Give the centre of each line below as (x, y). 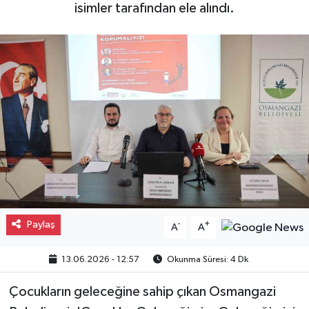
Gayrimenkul (73, 24)
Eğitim (56, 95)
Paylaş (41, 224)
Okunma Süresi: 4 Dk (207, 259)
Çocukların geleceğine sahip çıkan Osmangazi (142, 291)
